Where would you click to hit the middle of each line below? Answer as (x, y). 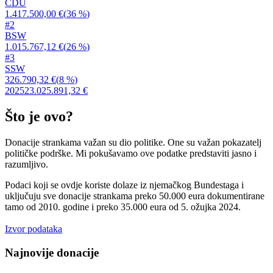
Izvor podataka (34, 229)
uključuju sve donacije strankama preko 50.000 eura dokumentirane (135, 196)
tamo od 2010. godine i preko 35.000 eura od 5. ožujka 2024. (123, 207)
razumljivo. (27, 165)
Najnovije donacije (52, 252)
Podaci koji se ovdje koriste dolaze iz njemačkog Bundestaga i (124, 185)
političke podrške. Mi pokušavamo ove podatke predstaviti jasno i (131, 154)
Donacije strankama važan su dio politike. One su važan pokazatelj (133, 143)
